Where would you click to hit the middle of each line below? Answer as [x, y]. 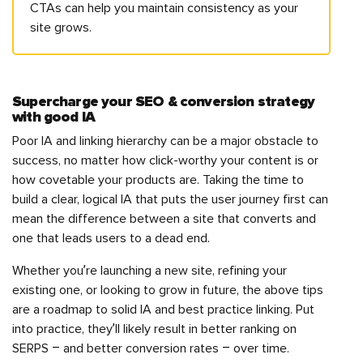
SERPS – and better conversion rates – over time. [151, 348]
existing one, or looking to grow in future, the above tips [168, 290]
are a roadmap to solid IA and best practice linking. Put [163, 310]
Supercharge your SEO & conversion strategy [164, 102]
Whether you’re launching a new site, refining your [149, 271]
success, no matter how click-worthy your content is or [165, 160]
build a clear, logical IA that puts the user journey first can [170, 199]
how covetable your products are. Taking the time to [158, 180]
